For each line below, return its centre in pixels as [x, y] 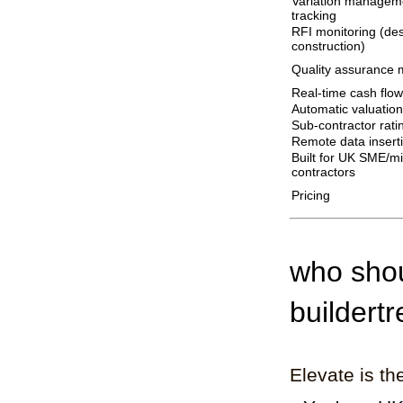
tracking [314, 15]
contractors [323, 172]
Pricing [311, 195]
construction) [328, 46]
